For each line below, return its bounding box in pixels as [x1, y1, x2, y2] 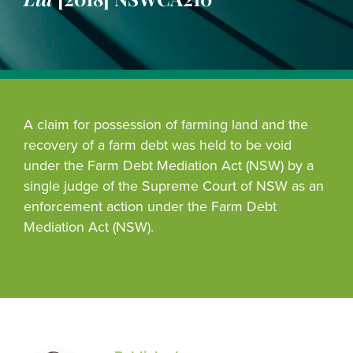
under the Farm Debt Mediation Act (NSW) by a [24, 157, 314, 174]
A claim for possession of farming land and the [24, 116, 308, 133]
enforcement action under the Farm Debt [24, 198, 277, 215]
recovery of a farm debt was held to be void [24, 136, 292, 154]
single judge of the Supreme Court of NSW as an [24, 177, 324, 195]
